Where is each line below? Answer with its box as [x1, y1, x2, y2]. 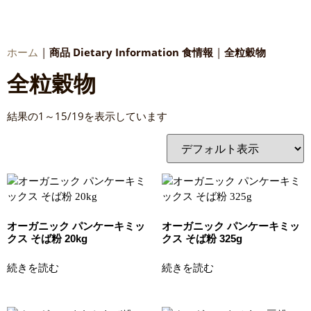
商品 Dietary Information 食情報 [49, 45, 213, 59]
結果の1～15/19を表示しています [7, 109, 167, 123]
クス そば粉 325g [161, 232, 242, 244]
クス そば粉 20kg [7, 232, 87, 244]
